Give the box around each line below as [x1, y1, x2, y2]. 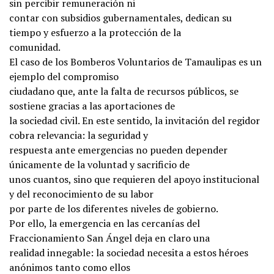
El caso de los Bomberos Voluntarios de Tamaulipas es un [9, 55, 262, 69]
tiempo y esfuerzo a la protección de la [9, 26, 181, 40]
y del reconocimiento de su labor [9, 187, 154, 201]
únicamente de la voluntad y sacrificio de [9, 158, 190, 172]
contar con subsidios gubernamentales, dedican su [9, 11, 232, 25]
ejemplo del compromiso [9, 70, 119, 84]
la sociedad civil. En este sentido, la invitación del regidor [9, 114, 260, 128]
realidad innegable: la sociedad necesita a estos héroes [9, 246, 248, 260]
